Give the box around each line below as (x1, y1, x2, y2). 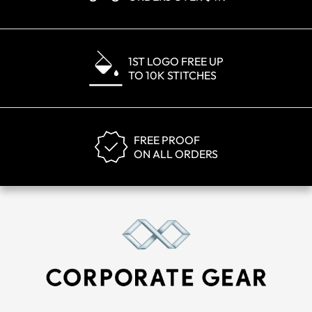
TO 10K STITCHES (127, 68, 217, 82)
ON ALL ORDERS (134, 147, 218, 161)
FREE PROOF (134, 133, 200, 147)
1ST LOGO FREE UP (127, 54, 224, 68)
